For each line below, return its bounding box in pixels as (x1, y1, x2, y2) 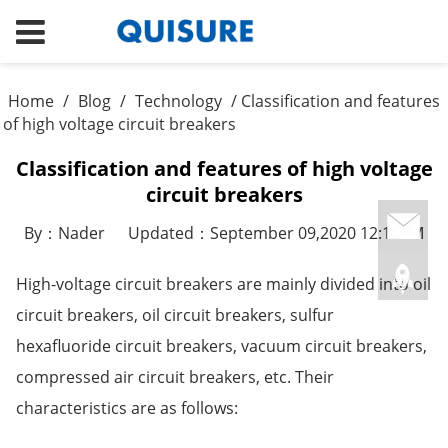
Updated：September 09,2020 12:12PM (127, 221, 424, 244)
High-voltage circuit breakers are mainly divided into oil (15, 272, 431, 295)
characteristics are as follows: (15, 396, 238, 419)
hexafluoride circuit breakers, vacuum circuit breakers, (15, 334, 427, 357)
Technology (134, 89, 222, 112)
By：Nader (24, 221, 106, 244)
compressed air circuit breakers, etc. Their (15, 365, 334, 388)
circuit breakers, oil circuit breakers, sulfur (15, 303, 334, 326)
